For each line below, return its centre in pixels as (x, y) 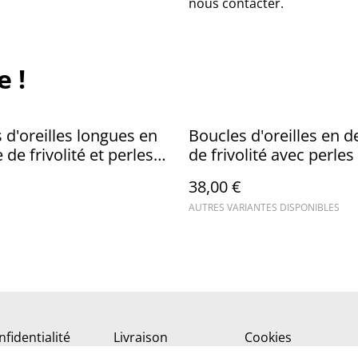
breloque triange (250, 173)
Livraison (141, 337)
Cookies (268, 337)
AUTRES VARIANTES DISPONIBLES (264, 207)
